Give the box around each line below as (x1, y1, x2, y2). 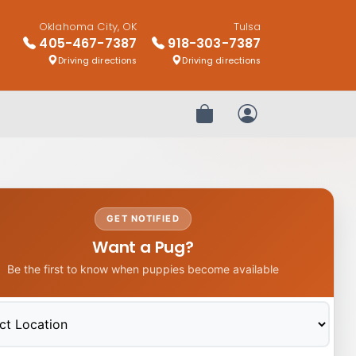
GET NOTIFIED (106, 213, 180, 225)
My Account (246, 113, 321, 132)
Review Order (203, 113, 288, 132)
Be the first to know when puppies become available (7, 262, 279, 277)
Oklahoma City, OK (39, 19, 137, 35)
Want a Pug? (92, 236, 194, 259)
